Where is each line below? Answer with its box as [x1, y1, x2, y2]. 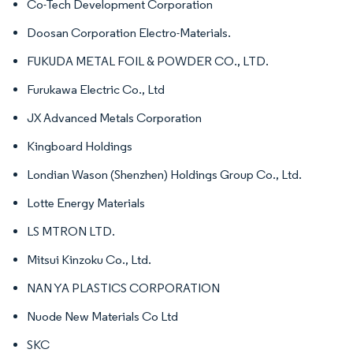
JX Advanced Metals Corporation [27, 110, 202, 125]
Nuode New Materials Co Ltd [27, 308, 178, 324]
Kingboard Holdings [27, 138, 132, 154]
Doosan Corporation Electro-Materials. [27, 24, 231, 40]
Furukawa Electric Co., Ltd [27, 81, 165, 97]
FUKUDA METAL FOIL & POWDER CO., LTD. [27, 53, 269, 69]
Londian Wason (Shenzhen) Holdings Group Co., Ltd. [27, 166, 302, 182]
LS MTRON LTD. [27, 223, 115, 239]
